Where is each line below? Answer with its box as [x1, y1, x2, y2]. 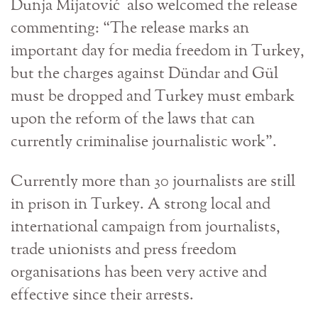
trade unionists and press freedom [11, 242, 236, 258]
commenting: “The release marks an [11, 21, 249, 37]
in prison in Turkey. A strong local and [11, 197, 270, 213]
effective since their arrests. [11, 287, 194, 304]
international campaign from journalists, [11, 219, 280, 236]
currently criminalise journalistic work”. [11, 134, 284, 150]
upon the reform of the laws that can [11, 111, 255, 128]
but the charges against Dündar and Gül [11, 66, 278, 82]
